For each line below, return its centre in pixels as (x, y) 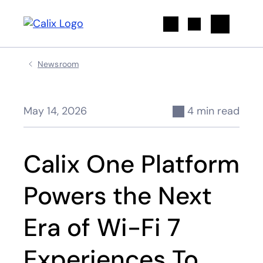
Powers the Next (118, 196)
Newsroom (58, 64)
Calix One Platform (131, 164)
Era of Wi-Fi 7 (102, 227)
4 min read (213, 111)
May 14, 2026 (55, 111)
